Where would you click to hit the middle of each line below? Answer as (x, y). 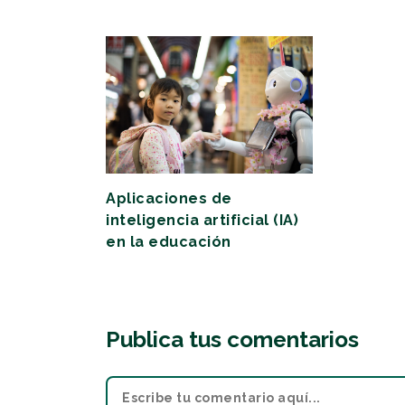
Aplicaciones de (169, 199)
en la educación (169, 242)
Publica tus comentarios (232, 340)
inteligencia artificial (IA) (202, 221)
